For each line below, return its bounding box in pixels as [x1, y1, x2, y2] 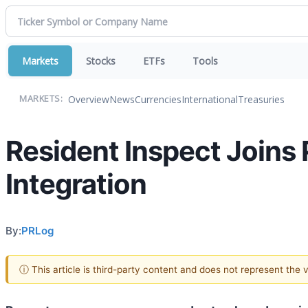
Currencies [135, 92, 181, 106]
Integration [5, 167, 146, 201]
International [181, 92, 238, 106]
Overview [68, 92, 109, 106]
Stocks [86, 54, 115, 67]
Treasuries [238, 92, 285, 106]
